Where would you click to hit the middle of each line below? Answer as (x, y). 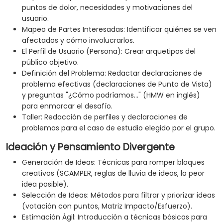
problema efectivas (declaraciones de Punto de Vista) (117, 84)
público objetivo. (50, 62)
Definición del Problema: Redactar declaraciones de (112, 73)
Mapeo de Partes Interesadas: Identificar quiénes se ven (119, 30)
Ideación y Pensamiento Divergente (90, 147)
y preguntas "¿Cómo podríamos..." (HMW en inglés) (111, 95)
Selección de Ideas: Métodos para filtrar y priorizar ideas (118, 195)
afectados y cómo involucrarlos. (78, 41)
